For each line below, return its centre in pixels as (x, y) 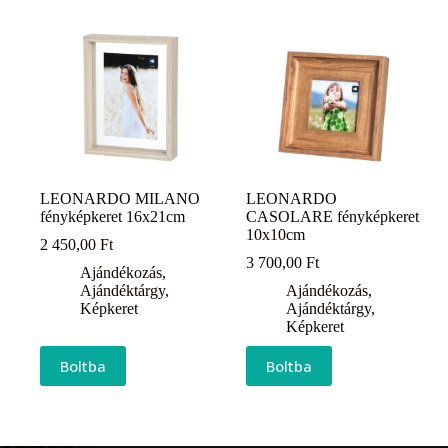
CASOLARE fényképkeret (333, 217)
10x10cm (276, 235)
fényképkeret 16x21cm (112, 217)
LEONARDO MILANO (120, 199)
